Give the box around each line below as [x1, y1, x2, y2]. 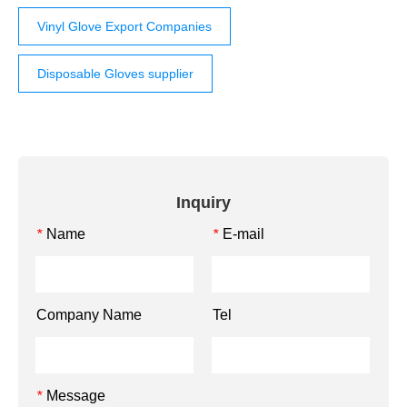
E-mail [223, 226, 264, 243]
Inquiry [176, 194, 231, 213]
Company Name [36, 307, 142, 323]
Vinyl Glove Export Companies [37, 19, 212, 35]
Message [46, 388, 105, 404]
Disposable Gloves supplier [37, 66, 194, 82]
